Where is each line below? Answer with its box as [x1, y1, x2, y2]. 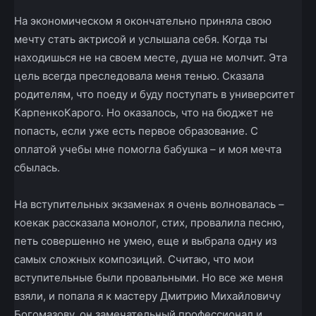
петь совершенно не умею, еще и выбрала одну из [14, 234, 276, 248]
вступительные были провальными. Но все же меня [14, 271, 283, 285]
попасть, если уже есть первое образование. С [14, 124, 258, 138]
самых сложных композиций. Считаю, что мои [14, 253, 254, 267]
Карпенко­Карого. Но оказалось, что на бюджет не [14, 106, 274, 120]
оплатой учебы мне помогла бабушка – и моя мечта [14, 142, 281, 157]
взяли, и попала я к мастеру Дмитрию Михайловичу [14, 289, 281, 303]
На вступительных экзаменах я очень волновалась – [14, 197, 284, 212]
